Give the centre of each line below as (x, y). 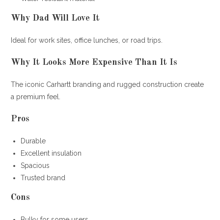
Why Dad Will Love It (55, 18)
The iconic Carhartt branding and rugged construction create (108, 84)
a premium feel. (36, 96)
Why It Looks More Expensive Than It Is (94, 62)
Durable (33, 141)
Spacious (35, 165)
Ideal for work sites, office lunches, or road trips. (87, 40)
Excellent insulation (51, 153)
